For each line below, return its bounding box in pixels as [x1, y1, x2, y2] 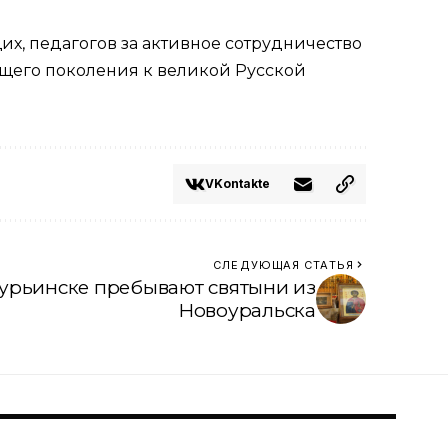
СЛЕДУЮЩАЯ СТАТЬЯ [213, 257, 354, 272]
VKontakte [205, 175, 270, 191]
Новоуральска [178, 298, 316, 322]
